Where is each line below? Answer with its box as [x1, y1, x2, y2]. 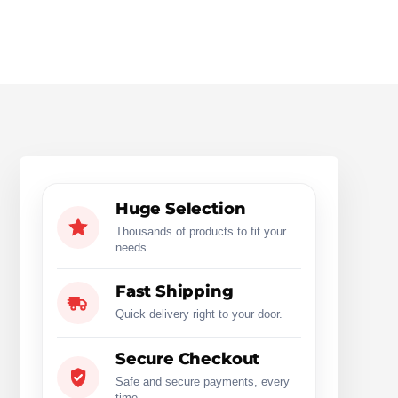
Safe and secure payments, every [115, 374, 290, 388]
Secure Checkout [115, 348, 260, 369]
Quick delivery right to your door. [115, 307, 283, 322]
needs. [115, 240, 150, 254]
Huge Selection [115, 198, 246, 219]
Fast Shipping [115, 282, 234, 302]
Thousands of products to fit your [115, 224, 286, 238]
